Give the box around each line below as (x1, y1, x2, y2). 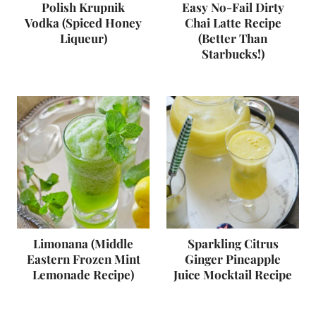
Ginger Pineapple (185, 251, 281, 267)
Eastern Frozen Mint (26, 251, 140, 267)
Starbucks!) (201, 46, 265, 61)
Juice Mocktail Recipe (174, 267, 292, 282)
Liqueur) (59, 30, 107, 46)
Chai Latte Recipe (184, 15, 281, 30)
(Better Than (198, 30, 267, 46)
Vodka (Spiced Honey (25, 15, 142, 30)
